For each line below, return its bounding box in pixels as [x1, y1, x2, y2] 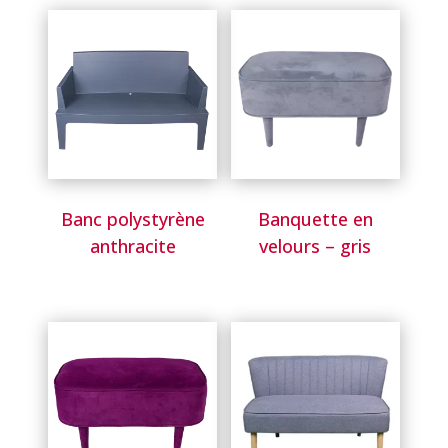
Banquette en [257, 206, 373, 231]
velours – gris [259, 233, 372, 258]
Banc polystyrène [60, 206, 205, 231]
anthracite [89, 233, 176, 258]
